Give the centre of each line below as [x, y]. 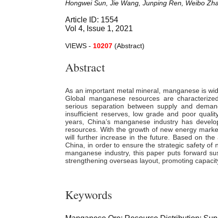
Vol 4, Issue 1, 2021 [99, 28]
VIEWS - [79, 45]
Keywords [89, 194]
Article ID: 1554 [92, 19]
